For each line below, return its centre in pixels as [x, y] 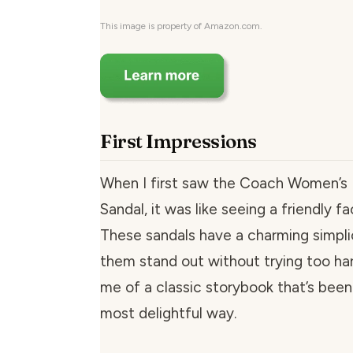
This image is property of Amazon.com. [181, 26]
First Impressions [178, 142]
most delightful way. [168, 314]
